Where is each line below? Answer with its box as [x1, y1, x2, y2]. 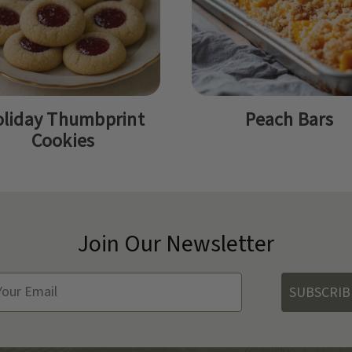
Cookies [31, 127, 95, 152]
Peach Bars [245, 106, 333, 131]
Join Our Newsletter [77, 226, 274, 261]
